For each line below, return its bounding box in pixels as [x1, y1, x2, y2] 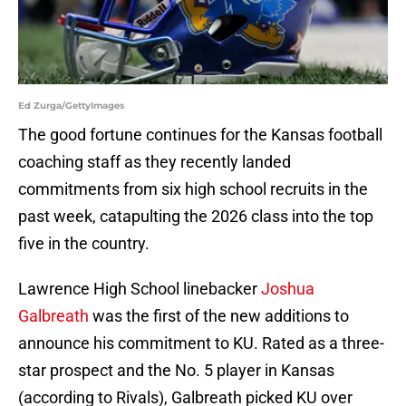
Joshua [261, 279, 314, 299]
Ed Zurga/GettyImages [18, 100, 124, 112]
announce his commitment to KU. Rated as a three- [18, 333, 384, 353]
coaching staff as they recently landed [18, 152, 291, 172]
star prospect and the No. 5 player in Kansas [18, 361, 334, 381]
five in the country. [18, 234, 150, 254]
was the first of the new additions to [89, 306, 349, 326]
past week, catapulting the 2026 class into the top [18, 207, 373, 227]
